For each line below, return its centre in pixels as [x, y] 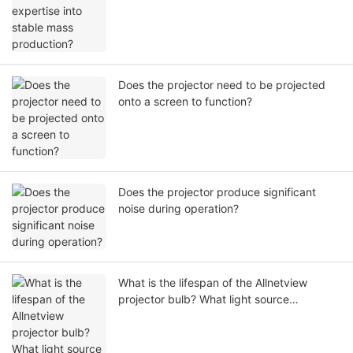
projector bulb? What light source [204, 299]
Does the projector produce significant [217, 192]
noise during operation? [178, 209]
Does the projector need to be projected [222, 85]
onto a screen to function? [185, 102]
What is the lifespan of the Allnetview [213, 283]
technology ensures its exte [189, 316]
